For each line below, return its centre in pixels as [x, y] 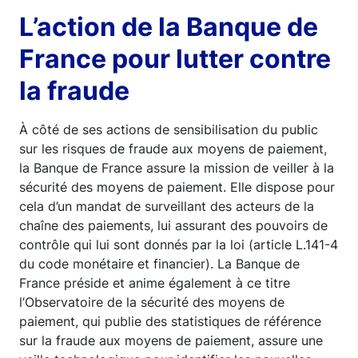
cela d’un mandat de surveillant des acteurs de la [167, 206]
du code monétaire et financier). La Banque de [159, 263]
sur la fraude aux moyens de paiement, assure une [171, 340]
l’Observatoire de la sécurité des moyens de [152, 302]
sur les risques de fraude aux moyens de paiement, [173, 148]
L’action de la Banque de [169, 26]
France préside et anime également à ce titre [155, 282]
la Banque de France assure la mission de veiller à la [177, 167]
